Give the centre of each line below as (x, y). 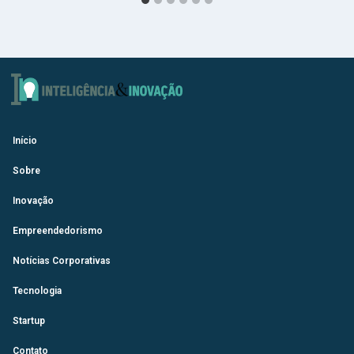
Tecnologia (37, 290)
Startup (29, 320)
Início (25, 140)
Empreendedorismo (58, 230)
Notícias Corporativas (62, 260)
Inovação (33, 200)
